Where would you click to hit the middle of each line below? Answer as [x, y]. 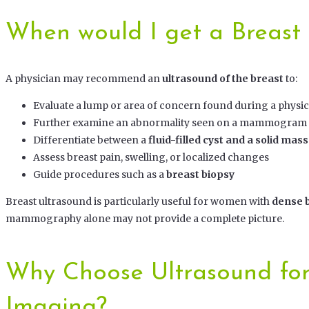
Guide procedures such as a [100, 175]
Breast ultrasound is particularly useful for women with [139, 202]
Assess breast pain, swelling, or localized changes [151, 158]
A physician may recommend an [84, 79]
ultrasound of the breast [223, 79]
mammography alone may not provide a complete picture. [145, 219]
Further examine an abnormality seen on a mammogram [170, 123]
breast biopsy [200, 175]
